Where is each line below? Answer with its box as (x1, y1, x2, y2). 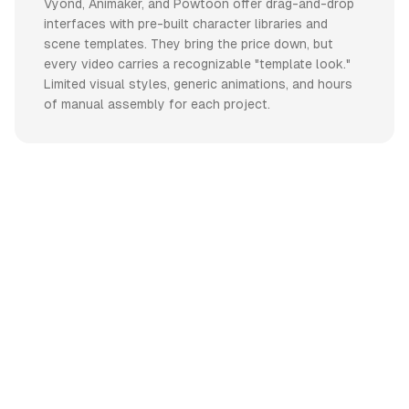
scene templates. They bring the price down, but (44, 37, 333, 52)
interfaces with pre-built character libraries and (44, 16, 328, 32)
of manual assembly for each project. (44, 97, 270, 112)
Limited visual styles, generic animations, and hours (44, 77, 352, 92)
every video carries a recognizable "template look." (44, 57, 351, 72)
